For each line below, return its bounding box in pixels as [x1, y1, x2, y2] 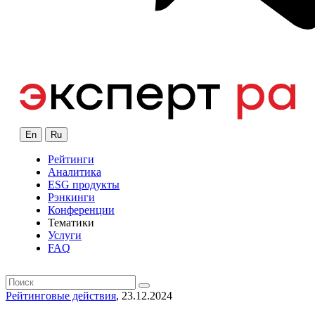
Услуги [48, 229, 82, 242]
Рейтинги [48, 153, 94, 166]
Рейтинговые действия [6, 290, 116, 302]
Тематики [48, 217, 94, 229]
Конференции [48, 204, 115, 217]
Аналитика [48, 166, 101, 179]
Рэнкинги [48, 191, 95, 204]
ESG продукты [48, 179, 120, 191]
